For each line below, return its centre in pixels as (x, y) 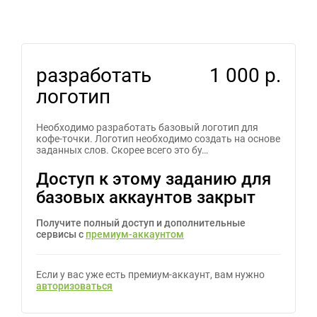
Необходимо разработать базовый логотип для (147, 127)
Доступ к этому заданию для (154, 179)
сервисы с (61, 234)
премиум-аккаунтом (135, 234)
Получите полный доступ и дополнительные (141, 223)
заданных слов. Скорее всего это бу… (122, 150)
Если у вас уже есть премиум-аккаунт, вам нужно (150, 275)
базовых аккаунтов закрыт (146, 197)
